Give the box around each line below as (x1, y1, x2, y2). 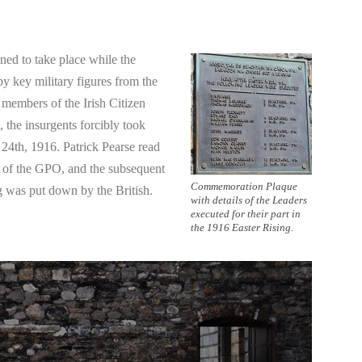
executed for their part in (191, 208, 301, 220)
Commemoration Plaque (191, 180, 297, 192)
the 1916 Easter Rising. (191, 221, 293, 234)
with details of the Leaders (191, 194, 307, 206)
